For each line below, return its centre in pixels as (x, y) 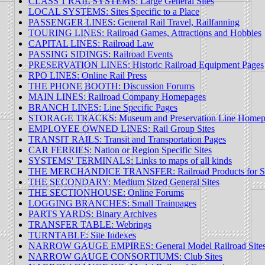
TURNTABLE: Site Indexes (82, 235)
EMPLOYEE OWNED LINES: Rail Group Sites (122, 129)
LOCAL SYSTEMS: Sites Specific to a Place (114, 12)
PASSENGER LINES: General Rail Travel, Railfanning (134, 22)
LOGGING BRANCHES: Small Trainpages (112, 203)
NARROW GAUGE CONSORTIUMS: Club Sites (125, 257)
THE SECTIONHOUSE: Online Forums (106, 193)
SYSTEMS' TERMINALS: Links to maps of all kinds (130, 161)
